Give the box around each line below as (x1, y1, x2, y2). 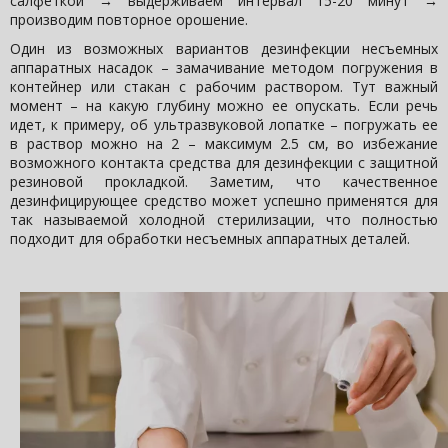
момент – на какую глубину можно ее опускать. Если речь (10, 96, 438, 116)
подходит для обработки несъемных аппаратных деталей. (10, 229, 410, 249)
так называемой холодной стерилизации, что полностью (10, 210, 438, 230)
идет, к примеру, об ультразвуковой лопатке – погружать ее (10, 115, 438, 135)
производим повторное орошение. (10, 10, 248, 30)
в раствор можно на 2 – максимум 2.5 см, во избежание (10, 134, 438, 154)
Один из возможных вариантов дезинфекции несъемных (10, 39, 438, 59)
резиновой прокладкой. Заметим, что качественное (10, 172, 438, 192)
